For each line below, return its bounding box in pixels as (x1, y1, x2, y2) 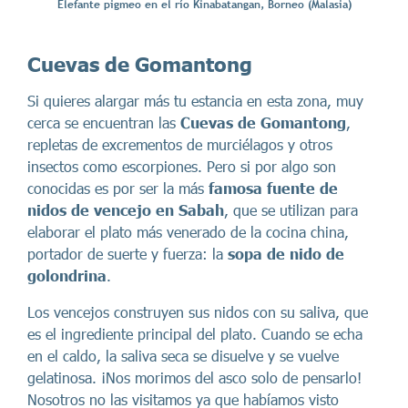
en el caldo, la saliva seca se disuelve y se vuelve (27, 347, 339, 365)
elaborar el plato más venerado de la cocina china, (27, 223, 349, 241)
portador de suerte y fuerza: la (27, 245, 228, 263)
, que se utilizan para (224, 201, 358, 219)
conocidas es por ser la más (27, 179, 209, 198)
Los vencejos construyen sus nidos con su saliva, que (27, 303, 368, 321)
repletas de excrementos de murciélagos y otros (27, 136, 332, 154)
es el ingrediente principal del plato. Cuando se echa (27, 325, 362, 343)
